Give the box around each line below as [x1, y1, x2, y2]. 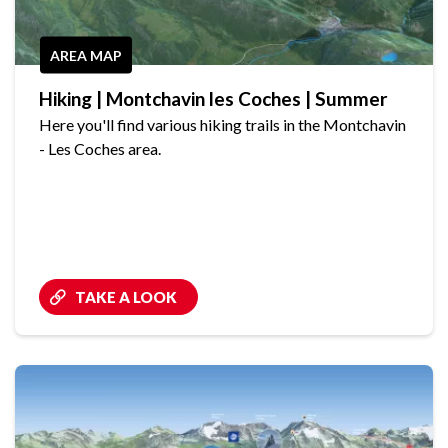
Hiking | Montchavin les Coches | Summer [39, 87, 388, 111]
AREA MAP [50, 46, 122, 64]
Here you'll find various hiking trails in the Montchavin [39, 115, 406, 135]
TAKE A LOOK [75, 288, 177, 307]
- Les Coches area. [39, 139, 161, 159]
